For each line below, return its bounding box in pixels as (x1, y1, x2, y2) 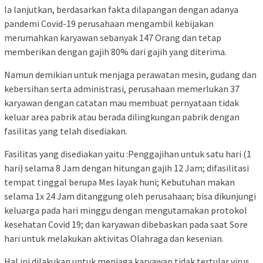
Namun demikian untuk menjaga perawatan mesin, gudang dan (4, 68, 257, 80)
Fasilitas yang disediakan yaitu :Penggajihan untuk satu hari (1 (4, 147, 251, 160)
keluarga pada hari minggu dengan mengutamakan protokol (4, 204, 247, 216)
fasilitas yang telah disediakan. (4, 124, 127, 137)
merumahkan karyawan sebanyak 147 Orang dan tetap (4, 31, 221, 43)
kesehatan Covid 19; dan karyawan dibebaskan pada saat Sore (4, 218, 248, 230)
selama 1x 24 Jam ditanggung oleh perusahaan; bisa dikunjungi (4, 190, 256, 202)
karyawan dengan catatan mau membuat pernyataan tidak (4, 96, 239, 109)
